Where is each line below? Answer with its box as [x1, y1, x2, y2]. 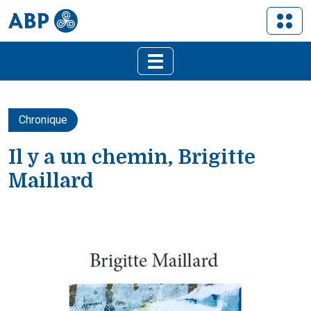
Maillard [8, 169, 93, 192]
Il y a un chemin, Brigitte [8, 146, 255, 169]
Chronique [19, 113, 67, 126]
